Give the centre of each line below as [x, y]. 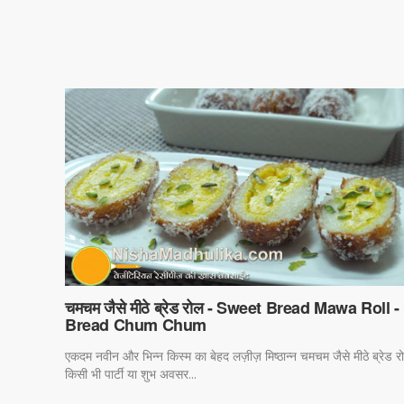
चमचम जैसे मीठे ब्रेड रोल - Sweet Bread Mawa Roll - [232, 307]
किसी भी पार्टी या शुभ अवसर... [131, 373]
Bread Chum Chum [136, 324]
